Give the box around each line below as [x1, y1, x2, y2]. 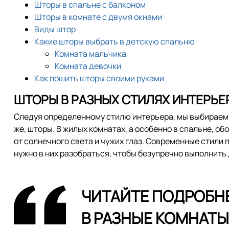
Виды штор [34, 23, 76, 35]
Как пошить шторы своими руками [34, 72, 164, 84]
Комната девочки [55, 60, 121, 72]
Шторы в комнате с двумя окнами [34, 11, 162, 22]
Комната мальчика [55, 48, 126, 59]
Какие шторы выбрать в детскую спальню [34, 35, 195, 47]
